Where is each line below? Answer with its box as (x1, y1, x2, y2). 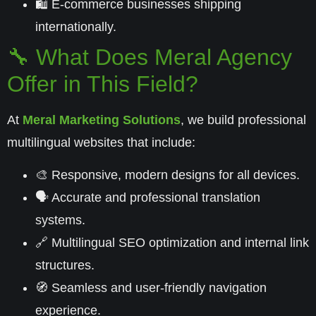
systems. (35, 213, 85, 228)
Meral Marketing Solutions (23, 112, 181, 127)
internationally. (35, 19, 116, 34)
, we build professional (181, 112, 306, 127)
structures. (35, 258, 95, 273)
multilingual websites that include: (7, 135, 195, 150)
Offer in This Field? (7, 71, 198, 97)
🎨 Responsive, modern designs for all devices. (35, 168, 300, 183)
